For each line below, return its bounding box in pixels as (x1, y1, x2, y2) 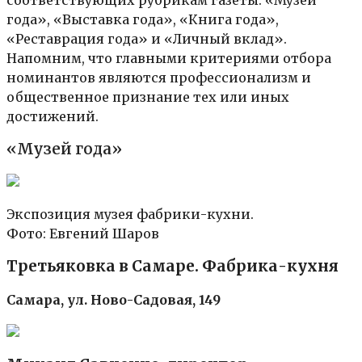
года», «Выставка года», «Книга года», (6, 11, 279, 27)
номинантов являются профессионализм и (6, 69, 311, 86)
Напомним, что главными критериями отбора (6, 49, 331, 66)
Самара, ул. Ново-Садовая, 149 (6, 291, 221, 308)
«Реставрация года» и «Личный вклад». (6, 30, 287, 47)
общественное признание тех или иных (6, 88, 289, 105)
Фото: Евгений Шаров (6, 225, 159, 242)
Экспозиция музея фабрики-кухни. (6, 206, 254, 223)
